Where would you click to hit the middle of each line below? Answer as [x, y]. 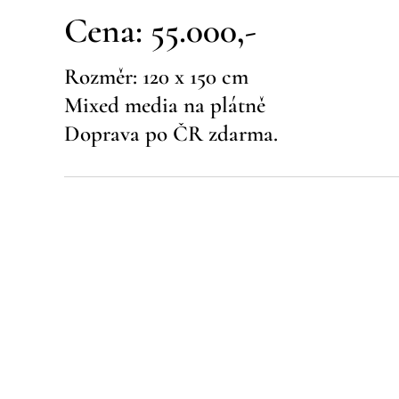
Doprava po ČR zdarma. [171, 134]
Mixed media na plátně [165, 105]
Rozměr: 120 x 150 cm [156, 77]
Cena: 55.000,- [160, 30]
